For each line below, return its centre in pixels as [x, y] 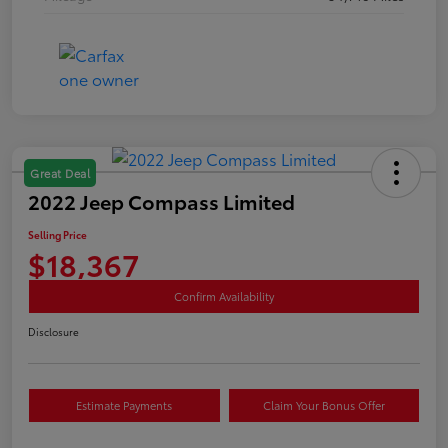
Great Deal [60, 172]
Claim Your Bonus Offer [323, 404]
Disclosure [53, 331]
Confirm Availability [224, 295]
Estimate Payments [124, 404]
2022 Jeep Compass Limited [161, 200]
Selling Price [57, 234]
